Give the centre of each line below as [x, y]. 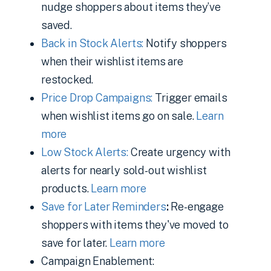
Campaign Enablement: [98, 261]
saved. [58, 25]
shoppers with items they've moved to [135, 225]
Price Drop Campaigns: [97, 98]
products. [66, 188]
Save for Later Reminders [104, 207]
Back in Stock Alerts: [93, 43]
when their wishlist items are [112, 61]
